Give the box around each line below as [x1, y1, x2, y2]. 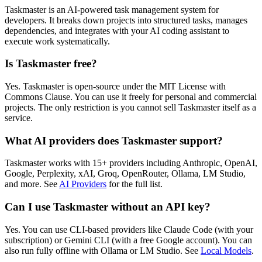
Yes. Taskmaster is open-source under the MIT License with [5, 81, 226, 91]
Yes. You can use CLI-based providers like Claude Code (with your [5, 224, 253, 235]
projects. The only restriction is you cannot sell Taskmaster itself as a [5, 102, 256, 112]
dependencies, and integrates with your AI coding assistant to [5, 25, 229, 36]
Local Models [201, 245, 251, 256]
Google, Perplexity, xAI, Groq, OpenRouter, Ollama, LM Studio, [5, 168, 246, 179]
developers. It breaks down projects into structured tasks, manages [5, 15, 247, 25]
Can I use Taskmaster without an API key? [5, 201, 211, 213]
